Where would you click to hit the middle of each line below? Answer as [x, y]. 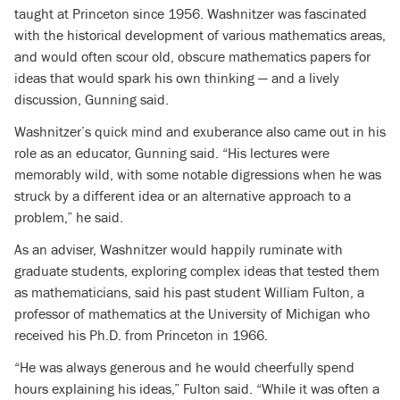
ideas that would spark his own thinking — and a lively [177, 79]
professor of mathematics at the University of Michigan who [192, 314]
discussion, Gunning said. [92, 100]
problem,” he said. [69, 218]
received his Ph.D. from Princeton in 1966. [141, 336]
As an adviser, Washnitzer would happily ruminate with [179, 250]
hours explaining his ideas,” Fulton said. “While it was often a [197, 389]
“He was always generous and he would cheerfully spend [184, 368]
